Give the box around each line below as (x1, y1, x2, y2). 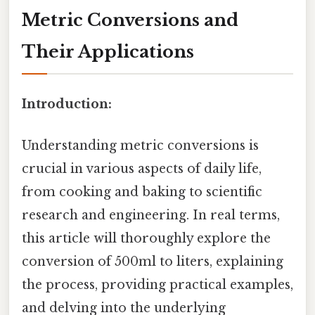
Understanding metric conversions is (22, 138, 259, 154)
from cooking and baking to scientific (22, 184, 262, 200)
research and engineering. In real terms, (22, 207, 280, 224)
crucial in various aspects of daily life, (22, 161, 262, 177)
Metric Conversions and (22, 9, 238, 30)
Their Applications (22, 41, 194, 62)
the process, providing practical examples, (22, 277, 293, 293)
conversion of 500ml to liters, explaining (22, 254, 283, 270)
